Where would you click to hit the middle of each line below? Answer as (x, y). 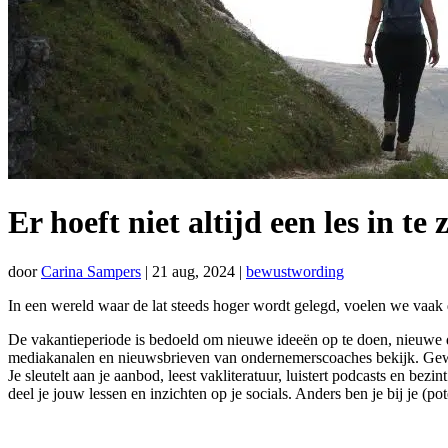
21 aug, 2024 (193, 271)
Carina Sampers (91, 271)
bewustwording (295, 271)
